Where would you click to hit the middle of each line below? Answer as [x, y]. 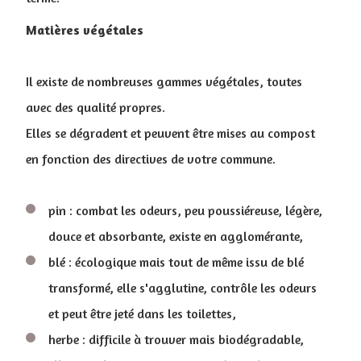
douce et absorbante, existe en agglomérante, [176, 236]
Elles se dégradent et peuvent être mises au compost [170, 133]
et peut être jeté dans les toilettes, [142, 313]
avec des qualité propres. [95, 107]
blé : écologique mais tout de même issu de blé [176, 261]
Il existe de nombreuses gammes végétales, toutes [164, 81]
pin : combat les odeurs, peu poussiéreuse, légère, [185, 210]
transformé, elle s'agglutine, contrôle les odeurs [183, 287]
